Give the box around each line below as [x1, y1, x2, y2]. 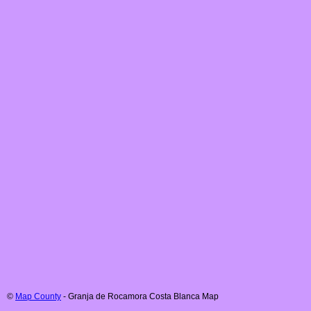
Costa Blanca [149, 292, 200, 302]
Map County [15, 292, 61, 302]
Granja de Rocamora [68, 292, 147, 302]
